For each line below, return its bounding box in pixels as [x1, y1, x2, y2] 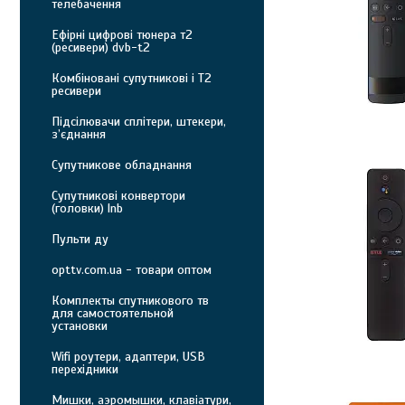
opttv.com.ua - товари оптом [52, 262, 212, 278]
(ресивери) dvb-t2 [52, 40, 150, 55]
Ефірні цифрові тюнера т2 [52, 27, 193, 42]
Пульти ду [52, 231, 108, 247]
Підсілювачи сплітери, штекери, [52, 114, 226, 129]
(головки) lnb [52, 201, 123, 216]
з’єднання [52, 127, 106, 142]
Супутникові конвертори [52, 188, 185, 203]
